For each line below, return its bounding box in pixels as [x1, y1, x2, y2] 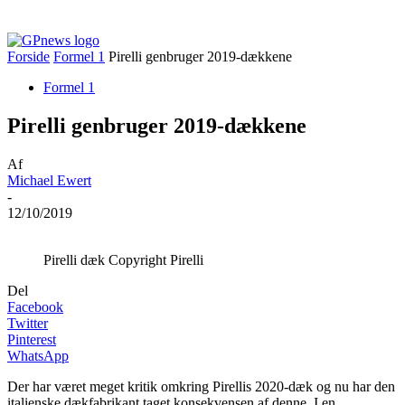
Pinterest [7, 331, 56, 347]
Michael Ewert [7, 172, 91, 188]
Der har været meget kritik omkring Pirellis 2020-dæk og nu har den [7, 378, 395, 394]
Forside [7, 49, 50, 64]
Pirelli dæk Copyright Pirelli [43, 251, 203, 268]
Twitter [7, 315, 48, 331]
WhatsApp [7, 347, 69, 363]
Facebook [7, 298, 63, 315]
